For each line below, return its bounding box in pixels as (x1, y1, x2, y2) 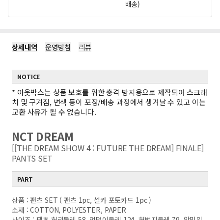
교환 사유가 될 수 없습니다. (12, 107, 96, 117)
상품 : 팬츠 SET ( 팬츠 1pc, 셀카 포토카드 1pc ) (12, 195, 153, 205)
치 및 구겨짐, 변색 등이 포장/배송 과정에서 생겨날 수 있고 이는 (12, 97, 206, 107)
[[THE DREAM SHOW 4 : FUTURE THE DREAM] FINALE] (12, 142, 204, 154)
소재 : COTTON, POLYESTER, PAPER (12, 205, 126, 215)
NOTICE (17, 72, 40, 81)
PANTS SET (12, 152, 58, 164)
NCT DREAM (12, 128, 77, 144)
